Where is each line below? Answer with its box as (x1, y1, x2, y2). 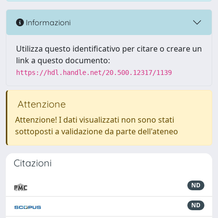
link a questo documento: (16, 55, 110, 66)
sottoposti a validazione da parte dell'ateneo (15, 126, 178, 137)
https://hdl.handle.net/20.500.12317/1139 (16, 69, 172, 76)
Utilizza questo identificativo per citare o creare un (16, 43, 202, 54)
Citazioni (14, 157, 52, 169)
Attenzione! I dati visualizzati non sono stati (15, 114, 174, 125)
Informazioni (24, 17, 71, 27)
